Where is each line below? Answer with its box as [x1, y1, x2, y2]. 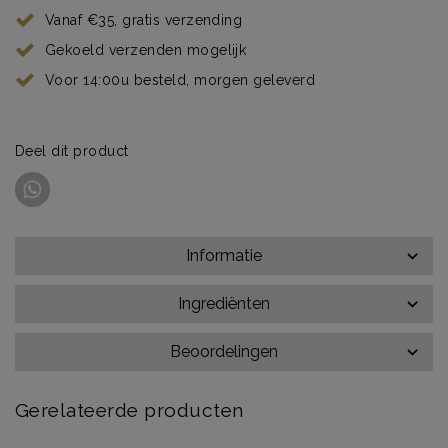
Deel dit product [15, 142, 129, 159]
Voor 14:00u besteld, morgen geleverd [44, 71, 316, 88]
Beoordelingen [170, 341, 278, 361]
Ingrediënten [178, 293, 270, 313]
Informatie [186, 245, 262, 265]
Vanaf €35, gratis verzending [44, 11, 243, 28]
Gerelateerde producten [15, 398, 244, 421]
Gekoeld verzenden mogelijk [44, 41, 247, 58]
